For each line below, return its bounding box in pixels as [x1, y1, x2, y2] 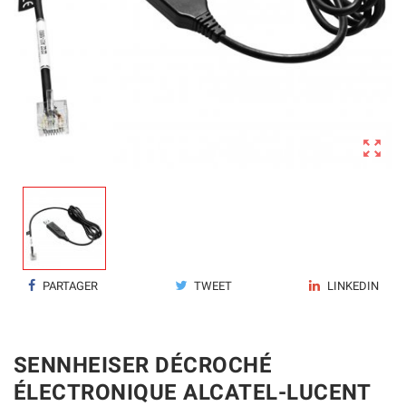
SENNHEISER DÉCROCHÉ [14, 353, 273, 378]
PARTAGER [40, 279, 99, 293]
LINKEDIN [324, 279, 379, 293]
